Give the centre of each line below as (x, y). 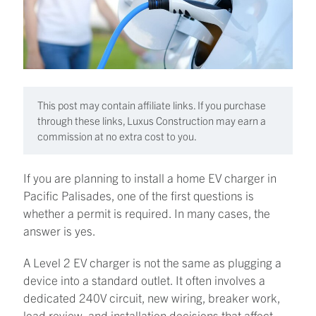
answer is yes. (60, 230)
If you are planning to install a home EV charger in (150, 177)
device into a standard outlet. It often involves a (144, 279)
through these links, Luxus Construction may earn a (152, 120)
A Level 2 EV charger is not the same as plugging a (152, 262)
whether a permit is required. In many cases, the (147, 212)
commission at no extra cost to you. (117, 135)
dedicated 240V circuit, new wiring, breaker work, (152, 297)
